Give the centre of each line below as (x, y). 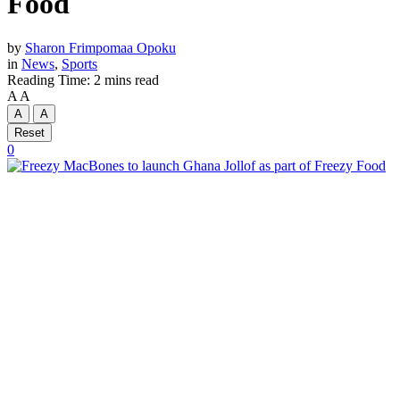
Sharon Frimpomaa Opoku (100, 47)
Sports (79, 63)
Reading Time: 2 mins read (83, 79)
